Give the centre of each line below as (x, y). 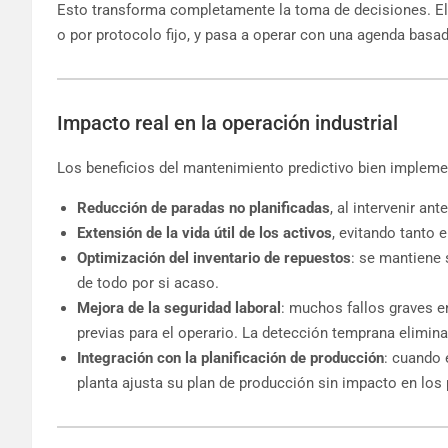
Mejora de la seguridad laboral (179, 307)
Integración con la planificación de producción (230, 357)
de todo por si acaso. (148, 282)
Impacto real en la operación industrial (227, 122)
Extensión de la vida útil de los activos (204, 232)
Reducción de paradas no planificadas (203, 207)
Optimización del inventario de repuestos (214, 257)
